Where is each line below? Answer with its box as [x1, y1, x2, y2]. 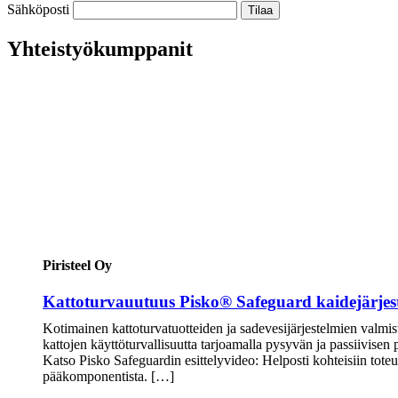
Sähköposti [7, 2, 69, 18]
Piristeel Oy [43, 258, 112, 274]
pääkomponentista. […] [43, 369, 174, 385]
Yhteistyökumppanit [7, 36, 193, 60]
